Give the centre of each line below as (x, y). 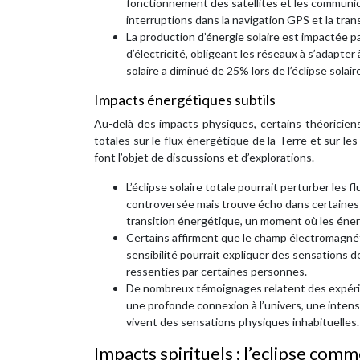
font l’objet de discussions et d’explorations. (204, 157)
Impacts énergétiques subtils (185, 100)
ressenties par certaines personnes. (217, 271)
